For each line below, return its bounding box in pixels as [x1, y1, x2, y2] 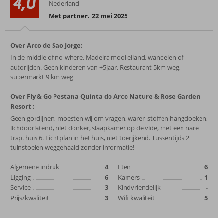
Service [10, 183, 31, 192]
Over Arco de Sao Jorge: [10, 41, 83, 50]
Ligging [10, 173, 31, 182]
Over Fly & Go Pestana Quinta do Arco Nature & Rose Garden [10, 92, 200, 101]
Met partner [49, 11, 88, 20]
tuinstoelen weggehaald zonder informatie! [10, 143, 134, 152]
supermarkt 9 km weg [10, 73, 73, 81]
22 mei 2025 [92, 11, 127, 20]
